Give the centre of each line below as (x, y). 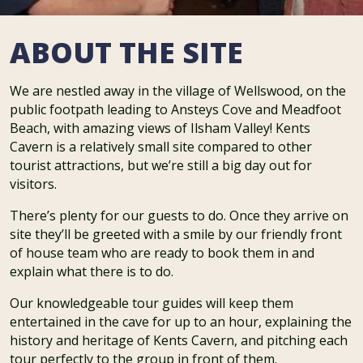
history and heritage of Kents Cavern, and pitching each (179, 341)
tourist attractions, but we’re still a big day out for (161, 166)
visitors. (33, 184)
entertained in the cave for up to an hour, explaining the (181, 322)
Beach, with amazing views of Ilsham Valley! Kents (160, 128)
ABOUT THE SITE (126, 52)
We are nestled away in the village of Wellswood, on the (178, 91)
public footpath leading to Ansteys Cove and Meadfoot (175, 110)
